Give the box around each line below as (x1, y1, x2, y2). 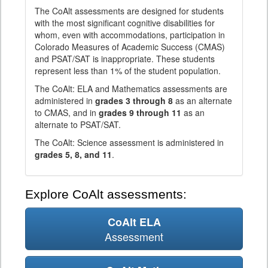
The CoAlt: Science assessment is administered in (35, 136, 224, 149)
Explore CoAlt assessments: (25, 187, 187, 202)
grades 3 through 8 (95, 95, 173, 107)
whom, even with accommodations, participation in (35, 29, 225, 41)
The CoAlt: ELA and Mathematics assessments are (35, 83, 227, 95)
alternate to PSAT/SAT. (35, 118, 121, 131)
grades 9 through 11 (99, 106, 181, 119)
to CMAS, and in (35, 106, 99, 119)
